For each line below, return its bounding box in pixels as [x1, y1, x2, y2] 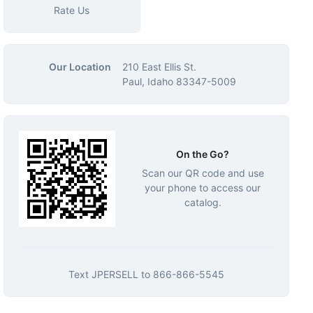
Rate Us [54, 4, 90, 16]
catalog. [184, 196, 221, 208]
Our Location [48, 61, 111, 73]
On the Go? [176, 147, 230, 160]
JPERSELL [91, 268, 138, 281]
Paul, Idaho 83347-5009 [122, 75, 236, 87]
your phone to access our [145, 181, 261, 194]
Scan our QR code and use [141, 166, 264, 179]
